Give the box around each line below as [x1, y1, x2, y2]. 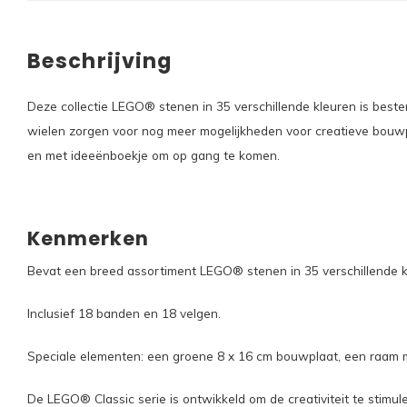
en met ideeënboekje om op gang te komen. [27, 147, 280, 163]
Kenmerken [27, 225, 150, 252]
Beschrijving [27, 46, 173, 75]
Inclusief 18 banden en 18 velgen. [27, 305, 221, 321]
